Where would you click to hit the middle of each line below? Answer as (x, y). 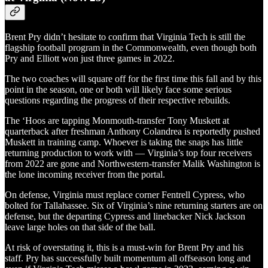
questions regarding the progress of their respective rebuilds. (118, 100)
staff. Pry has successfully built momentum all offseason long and (128, 258)
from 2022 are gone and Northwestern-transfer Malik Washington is (133, 163)
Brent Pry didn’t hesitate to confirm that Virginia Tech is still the (125, 36)
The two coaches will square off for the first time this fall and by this (133, 78)
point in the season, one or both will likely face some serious (118, 89)
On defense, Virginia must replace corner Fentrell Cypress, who (125, 194)
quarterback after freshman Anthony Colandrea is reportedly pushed (133, 131)
